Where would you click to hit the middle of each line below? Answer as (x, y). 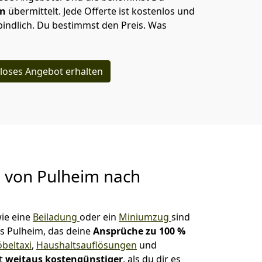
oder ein (99, 217)
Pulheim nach (89, 176)
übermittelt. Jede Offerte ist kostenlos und (101, 11)
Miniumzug (145, 217)
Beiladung (56, 217)
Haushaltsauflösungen (87, 245)
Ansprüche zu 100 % (139, 231)
